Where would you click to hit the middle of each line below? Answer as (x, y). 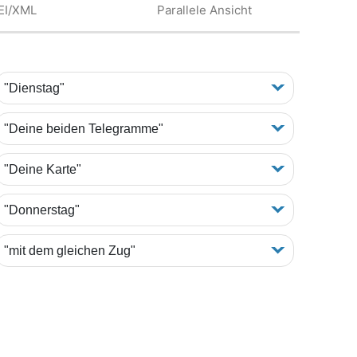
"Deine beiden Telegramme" (83, 128)
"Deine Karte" (42, 169)
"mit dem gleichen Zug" (69, 250)
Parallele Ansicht (204, 10)
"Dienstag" (34, 88)
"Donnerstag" (41, 210)
